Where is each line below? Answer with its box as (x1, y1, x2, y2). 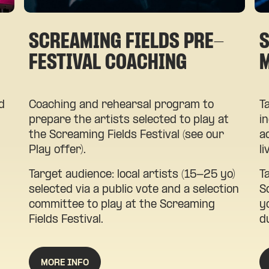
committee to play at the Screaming (29, 199, 215, 211)
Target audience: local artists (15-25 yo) (29, 169, 235, 181)
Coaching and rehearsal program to (29, 99, 214, 111)
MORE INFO (41, 258, 89, 268)
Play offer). (29, 144, 86, 156)
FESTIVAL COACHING (29, 52, 187, 74)
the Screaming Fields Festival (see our (29, 129, 224, 141)
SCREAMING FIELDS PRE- (29, 31, 224, 53)
